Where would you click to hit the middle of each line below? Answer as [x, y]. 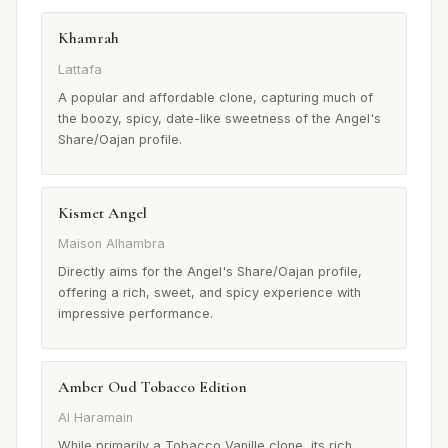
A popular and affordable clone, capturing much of [215, 97]
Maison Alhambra [111, 243]
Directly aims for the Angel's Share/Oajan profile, [210, 271]
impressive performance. [135, 313]
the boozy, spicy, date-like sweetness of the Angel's [219, 118]
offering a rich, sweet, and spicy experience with [209, 292]
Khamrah [88, 38]
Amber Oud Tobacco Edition [152, 386]
